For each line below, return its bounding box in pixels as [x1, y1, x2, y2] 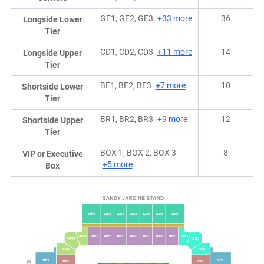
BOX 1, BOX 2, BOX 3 [100, 148, 176, 158]
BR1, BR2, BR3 [100, 114, 155, 124]
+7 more [155, 81, 186, 91]
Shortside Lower [22, 82, 83, 92]
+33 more [157, 14, 192, 24]
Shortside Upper [22, 115, 83, 126]
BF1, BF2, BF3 [100, 81, 153, 91]
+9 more [157, 114, 187, 124]
